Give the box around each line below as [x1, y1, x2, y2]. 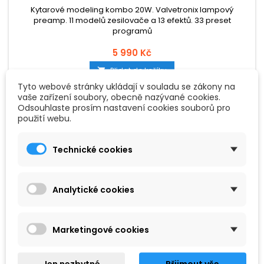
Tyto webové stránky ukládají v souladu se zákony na [18, 80, 235, 92]
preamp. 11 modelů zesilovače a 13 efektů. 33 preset [33, 15, 231, 26]
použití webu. [18, 112, 71, 124]
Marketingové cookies [52, 223, 149, 235]
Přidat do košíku [110, 65, 167, 75]
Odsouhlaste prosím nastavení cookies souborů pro [18, 101, 230, 113]
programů [112, 25, 152, 37]
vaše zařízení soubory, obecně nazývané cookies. [18, 91, 220, 103]
